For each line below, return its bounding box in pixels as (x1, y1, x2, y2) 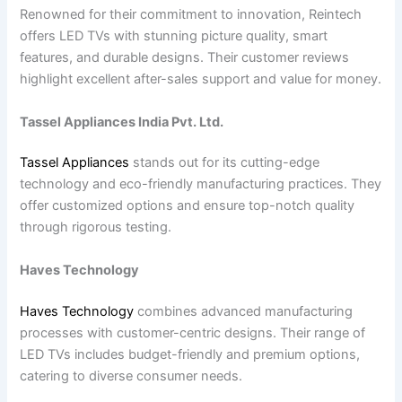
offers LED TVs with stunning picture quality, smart (20, 28, 328, 45)
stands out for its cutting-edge (133, 154, 320, 171)
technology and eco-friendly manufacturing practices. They (20, 176, 382, 193)
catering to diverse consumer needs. (20, 367, 243, 384)
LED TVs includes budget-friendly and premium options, (20, 345, 361, 363)
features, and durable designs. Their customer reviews (20, 49, 350, 66)
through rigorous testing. (20, 219, 172, 236)
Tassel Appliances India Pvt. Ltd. (20, 113, 224, 130)
